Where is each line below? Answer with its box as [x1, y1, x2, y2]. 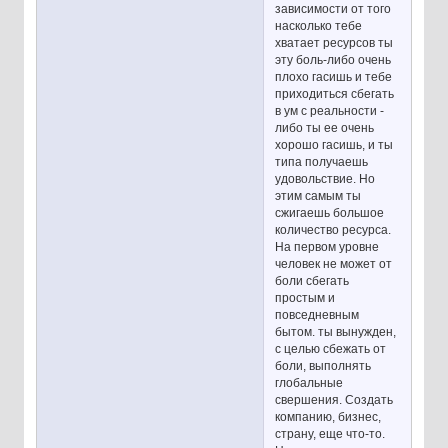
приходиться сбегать [275, 86, 395, 101]
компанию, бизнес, [275, 409, 382, 424]
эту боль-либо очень [275, 52, 392, 67]
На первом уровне [275, 239, 380, 254]
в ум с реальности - [275, 103, 385, 118]
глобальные [275, 375, 344, 390]
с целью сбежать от [275, 341, 387, 356]
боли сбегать [275, 273, 350, 288]
